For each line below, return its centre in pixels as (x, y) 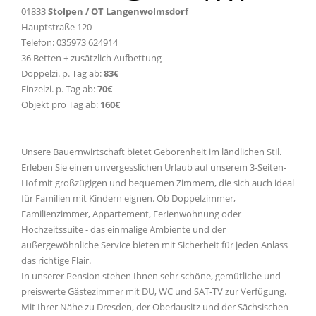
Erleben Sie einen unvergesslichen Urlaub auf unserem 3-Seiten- (154, 167)
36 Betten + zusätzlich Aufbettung (91, 58)
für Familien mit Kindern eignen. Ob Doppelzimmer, (128, 198)
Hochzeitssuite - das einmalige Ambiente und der (123, 229)
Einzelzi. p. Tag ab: (59, 89)
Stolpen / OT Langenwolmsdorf (118, 11)
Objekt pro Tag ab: (61, 104)
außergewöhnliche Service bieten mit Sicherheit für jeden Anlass (154, 245)
